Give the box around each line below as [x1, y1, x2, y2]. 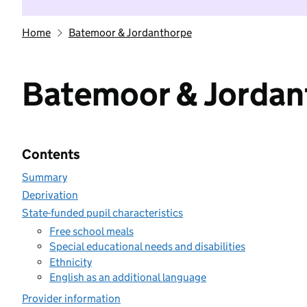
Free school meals [49, 224, 134, 238]
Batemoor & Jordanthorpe [68, 26, 192, 39]
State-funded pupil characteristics [22, 206, 183, 219]
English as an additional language [49, 271, 206, 284]
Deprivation [22, 188, 78, 201]
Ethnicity [49, 255, 92, 269]
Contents [22, 146, 80, 162]
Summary [22, 171, 67, 184]
